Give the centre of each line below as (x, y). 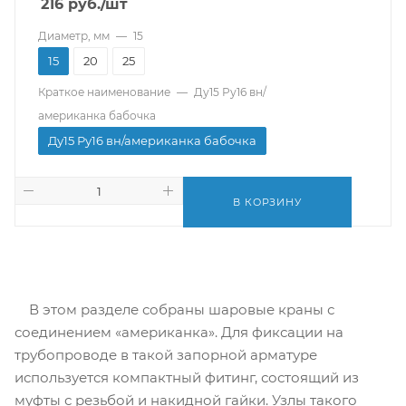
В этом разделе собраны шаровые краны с (174, 309)
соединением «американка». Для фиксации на (179, 332)
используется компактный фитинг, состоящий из (187, 377)
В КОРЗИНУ (267, 202)
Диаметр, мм (74, 36)
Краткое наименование (104, 92)
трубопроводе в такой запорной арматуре (166, 355)
